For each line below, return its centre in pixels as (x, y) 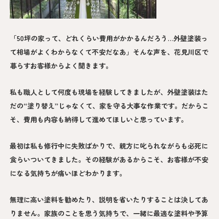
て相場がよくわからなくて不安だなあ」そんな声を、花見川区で (109, 52)
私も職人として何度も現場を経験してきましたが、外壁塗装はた (109, 92)
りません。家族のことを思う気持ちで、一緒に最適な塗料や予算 (109, 213)
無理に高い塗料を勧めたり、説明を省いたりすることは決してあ (109, 199)
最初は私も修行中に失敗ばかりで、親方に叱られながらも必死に (109, 145)
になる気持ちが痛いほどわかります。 (68, 173)
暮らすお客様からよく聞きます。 (61, 65)
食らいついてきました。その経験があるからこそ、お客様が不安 (109, 159)
